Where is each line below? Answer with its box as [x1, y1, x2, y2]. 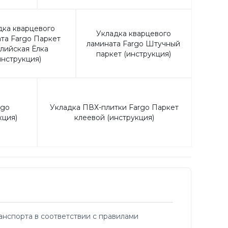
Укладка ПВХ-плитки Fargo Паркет [49, 102, 179, 112]
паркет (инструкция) [96, 49, 171, 59]
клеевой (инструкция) [74, 112, 154, 122]
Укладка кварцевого [96, 28, 171, 38]
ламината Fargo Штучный [87, 39, 181, 48]
